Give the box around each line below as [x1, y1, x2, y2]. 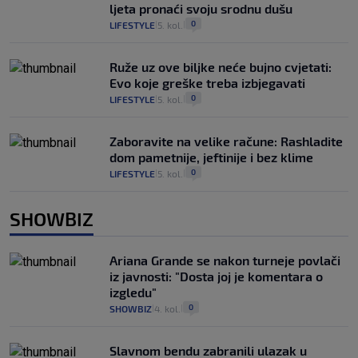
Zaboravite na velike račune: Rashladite [109, 133, 343, 149]
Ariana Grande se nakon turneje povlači [109, 253, 340, 268]
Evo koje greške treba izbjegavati [109, 75, 305, 91]
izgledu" [109, 284, 157, 300]
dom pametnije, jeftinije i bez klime [109, 149, 313, 165]
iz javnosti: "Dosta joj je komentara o [109, 268, 323, 284]
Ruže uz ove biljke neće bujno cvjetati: [109, 59, 332, 75]
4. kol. [154, 303, 181, 315]
